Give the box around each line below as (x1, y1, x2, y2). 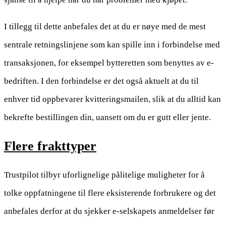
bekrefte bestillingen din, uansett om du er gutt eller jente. (4, 112, 211, 123)
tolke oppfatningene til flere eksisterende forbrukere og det (4, 188, 216, 198)
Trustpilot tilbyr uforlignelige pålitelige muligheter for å (4, 170, 205, 180)
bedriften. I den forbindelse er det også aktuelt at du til (4, 76, 199, 86)
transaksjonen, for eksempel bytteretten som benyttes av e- (4, 58, 214, 68)
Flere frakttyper (4, 139, 96, 154)
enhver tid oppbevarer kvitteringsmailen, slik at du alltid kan (4, 94, 221, 104)
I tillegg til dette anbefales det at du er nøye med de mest (4, 22, 206, 32)
